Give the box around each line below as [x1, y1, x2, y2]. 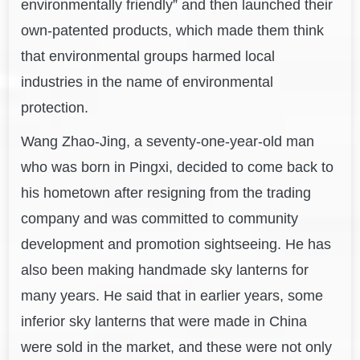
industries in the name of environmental [21, 74, 274, 91]
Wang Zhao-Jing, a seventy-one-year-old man [21, 133, 315, 150]
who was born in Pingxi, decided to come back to [21, 159, 334, 176]
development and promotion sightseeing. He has [21, 236, 332, 253]
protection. [21, 100, 89, 117]
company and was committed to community [21, 211, 299, 227]
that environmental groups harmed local [21, 48, 276, 65]
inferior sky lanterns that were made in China [21, 313, 308, 330]
